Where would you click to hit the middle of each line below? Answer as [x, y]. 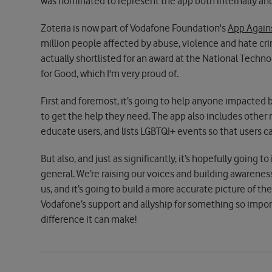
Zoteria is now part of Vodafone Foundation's [134, 29]
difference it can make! [89, 219]
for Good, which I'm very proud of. [110, 74]
